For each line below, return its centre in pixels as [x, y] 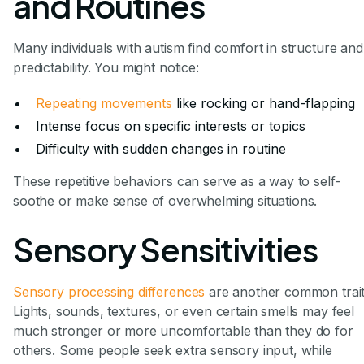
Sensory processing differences [109, 291]
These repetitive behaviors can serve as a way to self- [177, 181]
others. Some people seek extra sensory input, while [173, 350]
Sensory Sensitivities [165, 249]
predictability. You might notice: [106, 67]
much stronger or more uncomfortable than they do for [183, 330]
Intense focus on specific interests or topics [171, 126]
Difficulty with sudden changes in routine [161, 148]
